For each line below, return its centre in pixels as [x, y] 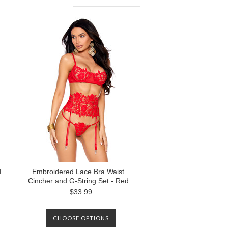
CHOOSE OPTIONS [81, 218]
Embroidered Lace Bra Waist [78, 172]
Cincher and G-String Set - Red [78, 181]
